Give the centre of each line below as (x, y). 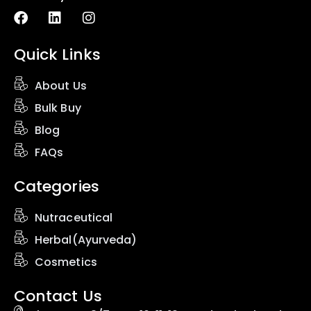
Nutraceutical (74, 218)
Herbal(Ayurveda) (86, 240)
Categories (57, 187)
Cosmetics (66, 262)
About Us (61, 86)
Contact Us (58, 296)
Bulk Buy (58, 108)
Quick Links (57, 55)
